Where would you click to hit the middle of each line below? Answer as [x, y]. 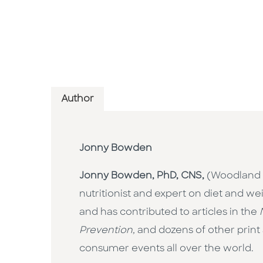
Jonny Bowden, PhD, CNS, [143, 176]
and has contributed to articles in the [169, 213]
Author [77, 100]
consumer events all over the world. [166, 249]
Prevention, [108, 231]
